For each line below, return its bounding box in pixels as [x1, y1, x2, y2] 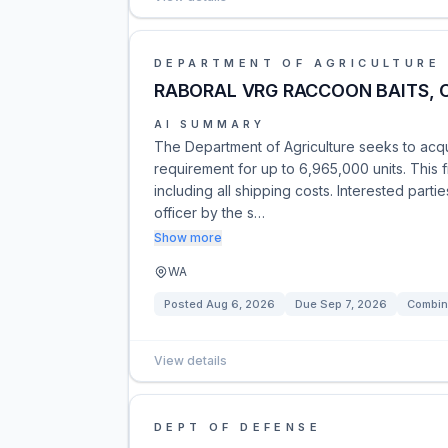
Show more [154, 230, 222, 245]
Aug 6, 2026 [206, 297, 275, 311]
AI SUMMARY [154, 118, 265, 130]
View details [154, 353, 227, 368]
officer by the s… [154, 204, 265, 221]
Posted [164, 297, 206, 311]
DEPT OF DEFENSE [154, 420, 321, 434]
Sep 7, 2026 [320, 297, 387, 311]
